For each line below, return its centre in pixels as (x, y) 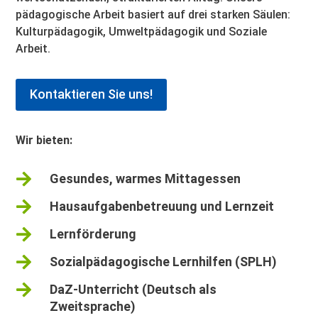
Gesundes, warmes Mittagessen (145, 178)
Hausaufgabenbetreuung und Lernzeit (161, 206)
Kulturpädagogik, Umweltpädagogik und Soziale (142, 31)
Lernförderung (93, 234)
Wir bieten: (44, 140)
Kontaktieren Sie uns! (92, 94)
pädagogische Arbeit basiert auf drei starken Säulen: (153, 14)
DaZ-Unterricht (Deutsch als (133, 289)
